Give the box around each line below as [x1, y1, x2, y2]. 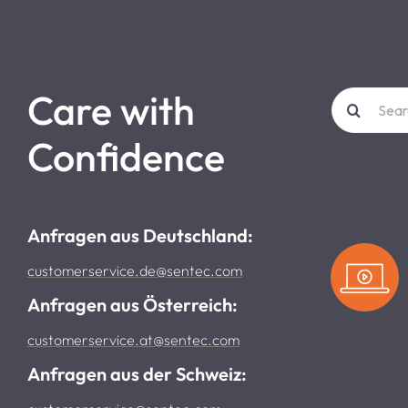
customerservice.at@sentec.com [26, 330, 240, 349]
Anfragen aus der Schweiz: [26, 362, 247, 385]
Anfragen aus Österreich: [26, 292, 238, 316]
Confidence [26, 131, 225, 181]
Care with [26, 85, 195, 135]
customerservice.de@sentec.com [26, 260, 242, 280]
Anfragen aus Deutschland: [26, 223, 253, 247]
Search [330, 87, 376, 107]
